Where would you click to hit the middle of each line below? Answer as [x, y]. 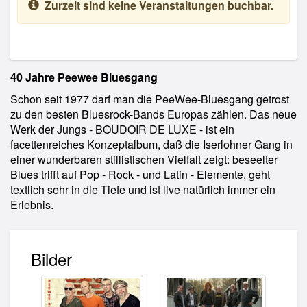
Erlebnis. [32, 205]
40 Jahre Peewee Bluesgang [84, 77]
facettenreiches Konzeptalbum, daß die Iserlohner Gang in [151, 144]
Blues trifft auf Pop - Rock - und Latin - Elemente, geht [140, 174]
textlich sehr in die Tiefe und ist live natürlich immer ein [143, 189]
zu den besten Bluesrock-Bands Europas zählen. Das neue [153, 114]
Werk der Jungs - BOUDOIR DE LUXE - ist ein [122, 129]
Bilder [51, 259]
